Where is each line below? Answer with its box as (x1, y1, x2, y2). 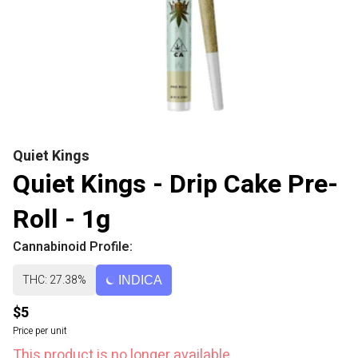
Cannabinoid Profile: (13, 237, 133, 257)
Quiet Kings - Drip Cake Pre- (13, 165, 338, 203)
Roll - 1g (13, 201, 110, 238)
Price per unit (13, 324, 67, 338)
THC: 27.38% (22, 272, 86, 288)
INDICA (118, 273, 162, 287)
